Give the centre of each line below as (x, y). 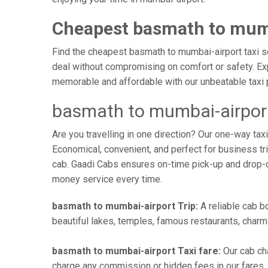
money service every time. (107, 179)
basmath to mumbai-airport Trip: (125, 206)
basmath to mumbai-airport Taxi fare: (136, 251)
